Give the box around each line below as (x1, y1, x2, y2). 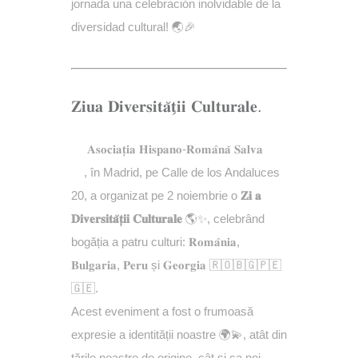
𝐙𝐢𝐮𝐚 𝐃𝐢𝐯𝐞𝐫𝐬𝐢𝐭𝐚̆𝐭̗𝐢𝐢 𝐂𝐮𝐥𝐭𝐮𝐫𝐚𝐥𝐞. (71, 97, 262, 115)
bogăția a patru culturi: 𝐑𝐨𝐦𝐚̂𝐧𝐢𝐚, (71, 235, 240, 249)
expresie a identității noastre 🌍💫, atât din (71, 328, 287, 341)
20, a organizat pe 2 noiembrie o (71, 189, 241, 202)
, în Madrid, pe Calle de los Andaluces (84, 165, 280, 179)
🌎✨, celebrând (182, 212, 265, 225)
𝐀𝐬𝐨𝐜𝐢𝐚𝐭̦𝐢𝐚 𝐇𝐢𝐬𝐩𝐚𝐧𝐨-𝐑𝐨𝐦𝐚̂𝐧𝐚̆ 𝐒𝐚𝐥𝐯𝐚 (84, 142, 263, 156)
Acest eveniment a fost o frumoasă (71, 304, 253, 318)
